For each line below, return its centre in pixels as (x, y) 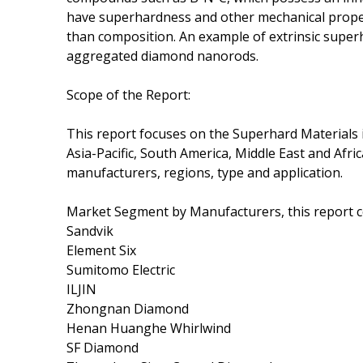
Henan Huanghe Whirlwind (149, 328)
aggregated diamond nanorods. (162, 56)
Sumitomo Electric (121, 269)
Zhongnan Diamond (128, 308)
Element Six (101, 250)
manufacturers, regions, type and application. (205, 172)
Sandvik (90, 231)
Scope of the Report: (128, 94)
